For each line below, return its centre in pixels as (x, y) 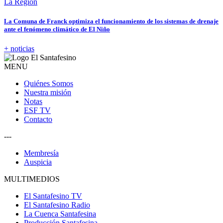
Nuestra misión (48, 93)
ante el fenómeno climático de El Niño (57, 29)
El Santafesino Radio (57, 205)
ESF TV (37, 111)
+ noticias (19, 49)
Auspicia (38, 162)
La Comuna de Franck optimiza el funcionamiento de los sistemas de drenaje (111, 21)
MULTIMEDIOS (32, 179)
